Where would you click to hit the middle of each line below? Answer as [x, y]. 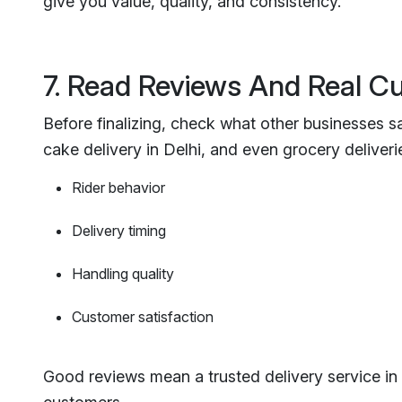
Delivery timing [119, 230]
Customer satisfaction [143, 316]
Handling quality [123, 273]
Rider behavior [118, 187]
